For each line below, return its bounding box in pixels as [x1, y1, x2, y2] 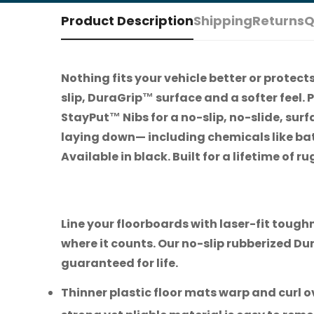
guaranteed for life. [61, 255, 178, 272]
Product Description [61, 12, 193, 30]
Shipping [193, 12, 252, 30]
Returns [252, 12, 304, 30]
